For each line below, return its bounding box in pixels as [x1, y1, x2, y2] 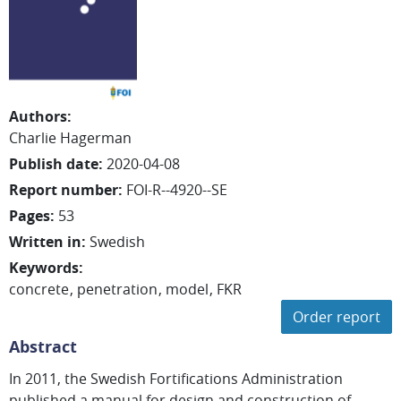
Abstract [9, 336, 77, 358]
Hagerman [60, 128, 132, 148]
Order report [293, 307, 380, 327]
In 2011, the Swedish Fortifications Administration [9, 369, 343, 388]
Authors [9, 107, 67, 126]
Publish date [9, 154, 98, 174]
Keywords [9, 258, 79, 277]
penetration [77, 279, 158, 299]
